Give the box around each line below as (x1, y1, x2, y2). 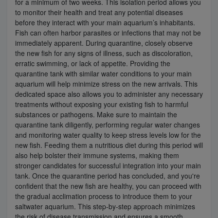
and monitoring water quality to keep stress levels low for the (15, 129, 201, 140)
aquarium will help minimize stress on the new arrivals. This (15, 78, 198, 89)
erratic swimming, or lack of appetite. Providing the (15, 58, 170, 68)
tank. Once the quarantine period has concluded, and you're (15, 170, 200, 181)
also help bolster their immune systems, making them (15, 150, 179, 160)
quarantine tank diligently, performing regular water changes (15, 119, 200, 129)
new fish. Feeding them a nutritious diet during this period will (15, 140, 203, 150)
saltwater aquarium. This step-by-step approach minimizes (15, 201, 195, 211)
